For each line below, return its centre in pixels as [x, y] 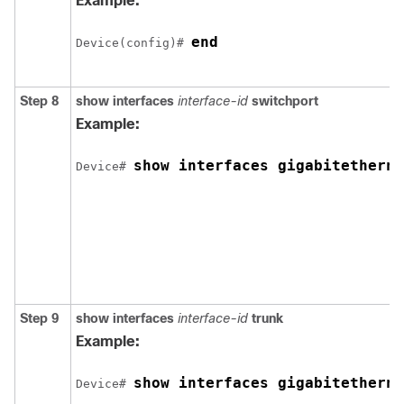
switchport [285, 101]
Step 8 [39, 101]
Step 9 [39, 318]
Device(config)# [133, 43]
